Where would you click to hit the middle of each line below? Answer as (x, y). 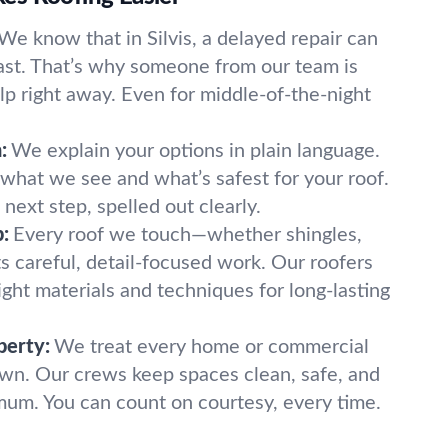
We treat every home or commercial (211, 347)
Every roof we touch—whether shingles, (187, 235)
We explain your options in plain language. (195, 151)
